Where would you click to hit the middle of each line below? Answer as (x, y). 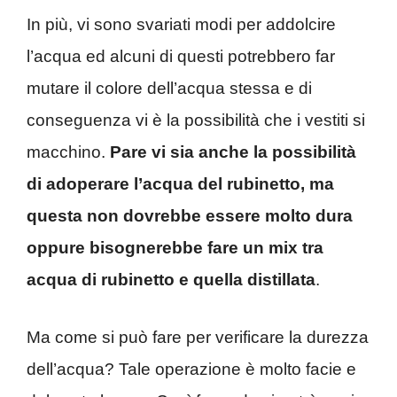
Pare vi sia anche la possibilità (231, 152)
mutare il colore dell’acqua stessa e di (169, 89)
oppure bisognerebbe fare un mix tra (175, 248)
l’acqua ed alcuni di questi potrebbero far (181, 57)
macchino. (66, 152)
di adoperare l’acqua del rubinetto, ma (180, 184)
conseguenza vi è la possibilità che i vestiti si (196, 121)
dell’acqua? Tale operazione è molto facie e (191, 369)
